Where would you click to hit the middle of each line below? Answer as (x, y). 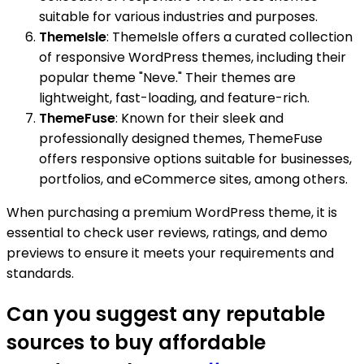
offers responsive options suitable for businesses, (195, 159)
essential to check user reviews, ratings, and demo (167, 233)
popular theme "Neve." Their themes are (167, 78)
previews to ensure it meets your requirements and (170, 253)
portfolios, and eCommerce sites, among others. (193, 180)
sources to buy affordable (136, 343)
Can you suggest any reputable (166, 314)
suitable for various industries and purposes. (178, 17)
